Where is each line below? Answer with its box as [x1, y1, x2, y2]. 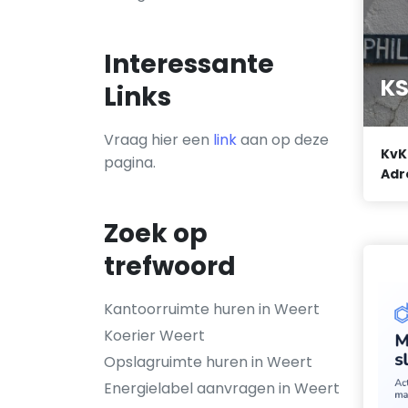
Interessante [104, 46, 274, 82]
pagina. [104, 152, 156, 173]
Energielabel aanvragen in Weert [104, 378, 340, 399]
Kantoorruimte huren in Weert [104, 299, 320, 320]
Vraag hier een [104, 129, 213, 150]
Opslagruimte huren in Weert [104, 352, 312, 372]
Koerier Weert [104, 325, 205, 346]
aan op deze [237, 129, 329, 150]
